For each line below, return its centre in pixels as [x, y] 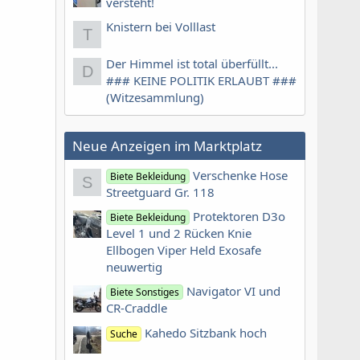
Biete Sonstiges [145, 292]
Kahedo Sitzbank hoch [206, 332]
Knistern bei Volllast [161, 27]
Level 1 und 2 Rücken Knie [179, 233]
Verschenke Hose [241, 175]
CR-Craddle [137, 308]
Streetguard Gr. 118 [160, 192]
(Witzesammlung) [155, 98]
